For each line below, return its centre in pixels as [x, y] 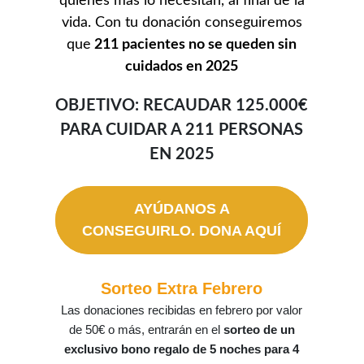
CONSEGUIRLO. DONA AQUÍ [182, 231]
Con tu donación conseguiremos [198, 23]
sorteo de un [259, 330]
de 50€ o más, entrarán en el [146, 330]
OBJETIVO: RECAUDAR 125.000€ [182, 106]
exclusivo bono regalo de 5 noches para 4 [182, 350]
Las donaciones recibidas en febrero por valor [182, 311]
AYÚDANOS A [182, 209]
